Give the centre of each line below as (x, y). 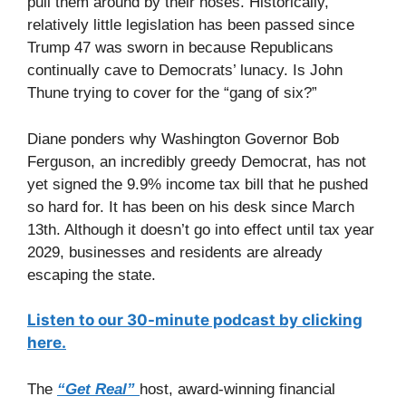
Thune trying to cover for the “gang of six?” (172, 93)
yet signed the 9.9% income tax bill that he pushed (198, 184)
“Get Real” (98, 389)
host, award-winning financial (237, 389)
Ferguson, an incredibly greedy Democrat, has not (197, 161)
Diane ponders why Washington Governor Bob (183, 139)
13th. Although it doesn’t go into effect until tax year (201, 229)
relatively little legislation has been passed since (191, 25)
